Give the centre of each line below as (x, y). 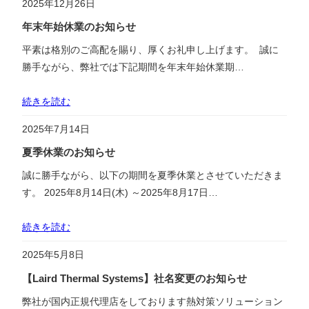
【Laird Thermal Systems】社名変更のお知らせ (134, 278)
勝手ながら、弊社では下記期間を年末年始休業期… (133, 67)
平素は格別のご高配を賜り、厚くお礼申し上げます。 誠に (150, 49)
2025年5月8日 (53, 255)
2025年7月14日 (56, 129)
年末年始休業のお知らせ (79, 27)
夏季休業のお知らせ (69, 153)
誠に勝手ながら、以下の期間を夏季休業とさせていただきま (152, 176)
